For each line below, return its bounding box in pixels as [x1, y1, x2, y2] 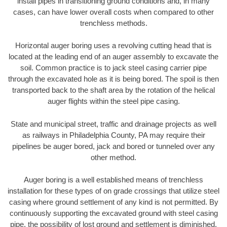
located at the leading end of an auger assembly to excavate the [9, 52, 218, 61]
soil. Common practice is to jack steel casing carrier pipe [20, 63, 207, 72]
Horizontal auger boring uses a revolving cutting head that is [15, 41, 212, 50]
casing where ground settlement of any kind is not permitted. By [9, 198, 218, 207]
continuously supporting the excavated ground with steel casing [9, 209, 218, 218]
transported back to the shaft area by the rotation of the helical [12, 86, 215, 95]
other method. [91, 153, 136, 162]
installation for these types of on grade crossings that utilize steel [8, 186, 219, 196]
